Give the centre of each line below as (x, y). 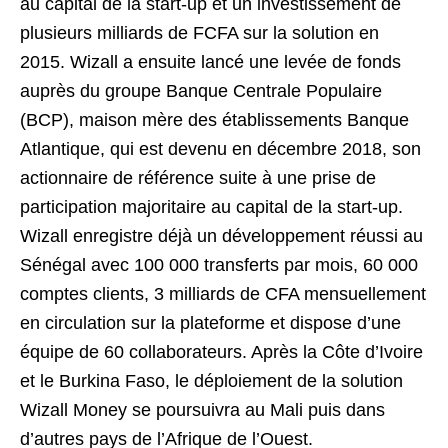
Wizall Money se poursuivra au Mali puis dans (202, 410)
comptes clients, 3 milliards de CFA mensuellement (223, 294)
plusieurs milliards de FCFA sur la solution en (199, 33)
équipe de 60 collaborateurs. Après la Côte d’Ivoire (221, 352)
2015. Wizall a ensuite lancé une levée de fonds (210, 62)
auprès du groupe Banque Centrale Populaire (201, 91)
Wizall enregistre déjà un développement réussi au (221, 236)
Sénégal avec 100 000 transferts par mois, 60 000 (219, 265)
